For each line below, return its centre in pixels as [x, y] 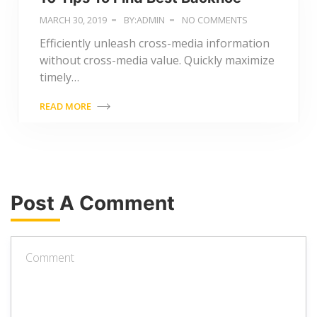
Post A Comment [93, 203]
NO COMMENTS [214, 19]
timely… [59, 77]
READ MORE [67, 106]
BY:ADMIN [143, 19]
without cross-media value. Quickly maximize [157, 60]
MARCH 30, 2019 [73, 19]
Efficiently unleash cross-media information [155, 43]
